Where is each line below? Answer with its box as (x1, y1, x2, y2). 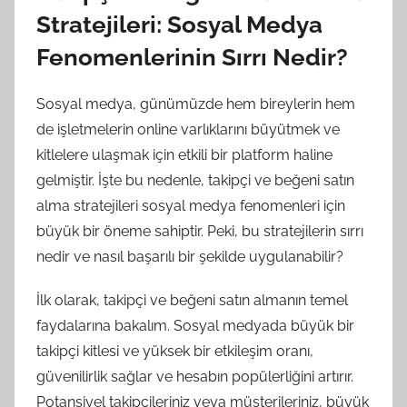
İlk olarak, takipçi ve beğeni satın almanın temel (36, 291, 348, 309)
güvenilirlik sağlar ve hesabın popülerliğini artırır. (36, 367, 353, 385)
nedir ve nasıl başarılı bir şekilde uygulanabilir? (36, 247, 343, 265)
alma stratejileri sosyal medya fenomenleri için (36, 196, 345, 214)
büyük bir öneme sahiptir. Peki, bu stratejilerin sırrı (36, 222, 363, 240)
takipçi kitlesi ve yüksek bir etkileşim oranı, (36, 342, 313, 360)
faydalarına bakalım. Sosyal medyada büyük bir (36, 316, 354, 334)
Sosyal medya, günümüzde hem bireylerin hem (36, 94, 355, 113)
